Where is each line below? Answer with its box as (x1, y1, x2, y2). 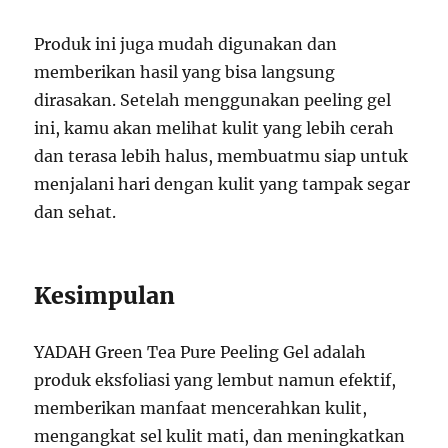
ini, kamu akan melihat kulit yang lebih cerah (34, 118, 395, 139)
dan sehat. (34, 202, 117, 223)
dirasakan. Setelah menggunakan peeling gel (34, 90, 392, 111)
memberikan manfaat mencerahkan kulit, (34, 398, 368, 419)
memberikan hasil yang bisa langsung (34, 62, 336, 83)
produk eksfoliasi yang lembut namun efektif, (34, 370, 397, 391)
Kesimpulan (34, 281, 176, 311)
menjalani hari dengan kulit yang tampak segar (34, 174, 411, 195)
